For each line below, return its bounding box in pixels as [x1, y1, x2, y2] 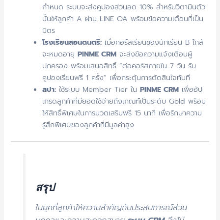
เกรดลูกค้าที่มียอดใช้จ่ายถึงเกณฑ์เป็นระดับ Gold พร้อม [42, 96, 206, 107]
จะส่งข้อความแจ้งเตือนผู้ [116, 49, 192, 60]
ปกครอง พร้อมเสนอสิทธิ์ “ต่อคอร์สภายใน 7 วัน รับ [42, 60, 196, 72]
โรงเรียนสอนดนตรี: [42, 37, 102, 48]
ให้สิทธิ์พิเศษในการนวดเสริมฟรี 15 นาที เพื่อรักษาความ [42, 108, 202, 119]
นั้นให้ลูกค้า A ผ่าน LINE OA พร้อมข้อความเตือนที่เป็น [42, 13, 204, 25]
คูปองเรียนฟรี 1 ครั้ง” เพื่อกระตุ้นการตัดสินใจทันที [42, 72, 191, 83]
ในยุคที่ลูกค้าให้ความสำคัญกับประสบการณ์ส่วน [35, 202, 187, 214]
